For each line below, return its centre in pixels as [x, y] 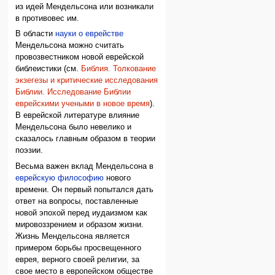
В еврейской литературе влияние [78, 116]
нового [118, 178]
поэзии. [29, 151]
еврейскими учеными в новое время [83, 104]
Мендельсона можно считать [70, 46]
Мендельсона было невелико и [74, 127]
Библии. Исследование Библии [73, 92]
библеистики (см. [48, 69]
